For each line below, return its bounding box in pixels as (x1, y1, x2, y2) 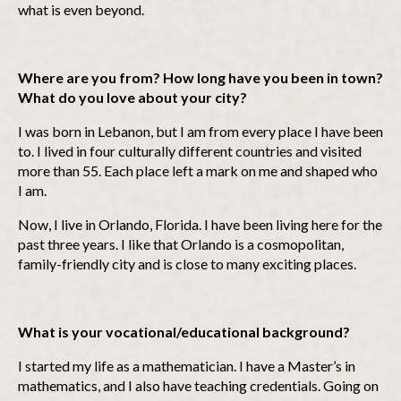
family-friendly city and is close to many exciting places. (18, 255, 356, 272)
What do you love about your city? (18, 89, 247, 106)
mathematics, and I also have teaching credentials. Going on (18, 377, 379, 394)
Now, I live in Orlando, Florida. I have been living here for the (18, 216, 382, 233)
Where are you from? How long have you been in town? (18, 69, 383, 86)
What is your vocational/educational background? (18, 323, 350, 340)
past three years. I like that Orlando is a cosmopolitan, (18, 235, 344, 252)
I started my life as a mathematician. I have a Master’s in (18, 357, 355, 374)
